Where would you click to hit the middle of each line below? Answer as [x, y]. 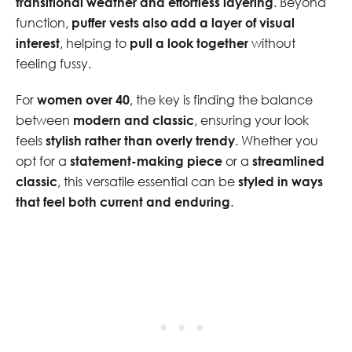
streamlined [288, 160]
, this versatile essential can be [148, 181]
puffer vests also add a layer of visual [183, 22]
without [272, 43]
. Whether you [277, 140]
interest [38, 42]
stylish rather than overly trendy [140, 140]
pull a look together [189, 42]
